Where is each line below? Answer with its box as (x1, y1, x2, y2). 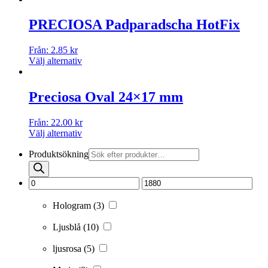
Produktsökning (29, 149, 89, 159)
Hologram (53, 200, 93, 211)
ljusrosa (53, 243, 84, 254)
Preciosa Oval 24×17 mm (29, 89, 183, 105)
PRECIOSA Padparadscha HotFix (29, 17, 240, 33)
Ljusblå (53, 222, 83, 232)
